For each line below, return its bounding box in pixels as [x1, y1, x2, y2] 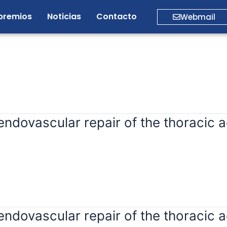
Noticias [47, 11, 81, 22]
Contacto [96, 11, 137, 22]
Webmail [180, 11, 215, 22]
